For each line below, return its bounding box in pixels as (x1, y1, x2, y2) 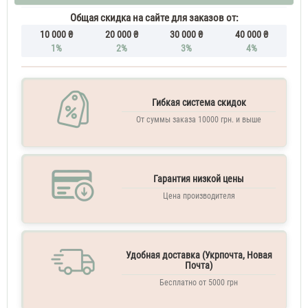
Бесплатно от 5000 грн (159, 278, 238, 288)
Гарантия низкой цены (153, 173, 244, 185)
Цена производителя (162, 191, 235, 201)
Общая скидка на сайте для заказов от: (69, 11, 239, 24)
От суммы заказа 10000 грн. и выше (136, 115, 261, 125)
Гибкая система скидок (151, 97, 246, 109)
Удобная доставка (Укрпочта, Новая (125, 250, 272, 261)
